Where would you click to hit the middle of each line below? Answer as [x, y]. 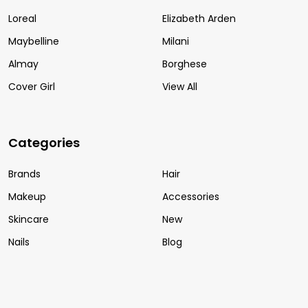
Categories [44, 142]
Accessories [191, 196]
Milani [176, 41]
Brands [24, 174]
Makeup [27, 196]
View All [180, 86]
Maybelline [34, 41]
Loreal [22, 18]
